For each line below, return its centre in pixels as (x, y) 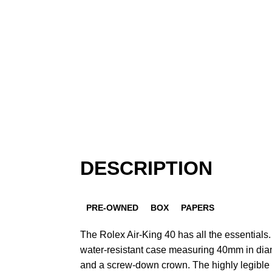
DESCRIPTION (146, 168)
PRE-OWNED (112, 207)
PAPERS (198, 207)
